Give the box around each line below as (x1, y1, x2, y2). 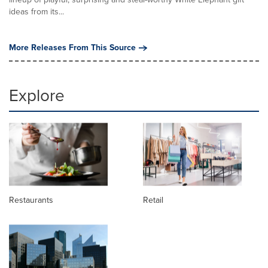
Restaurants (9, 193, 53, 206)
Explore (9, 83, 65, 108)
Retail (143, 193, 163, 206)
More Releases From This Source (9, 41, 136, 54)
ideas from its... (9, 5, 64, 18)
